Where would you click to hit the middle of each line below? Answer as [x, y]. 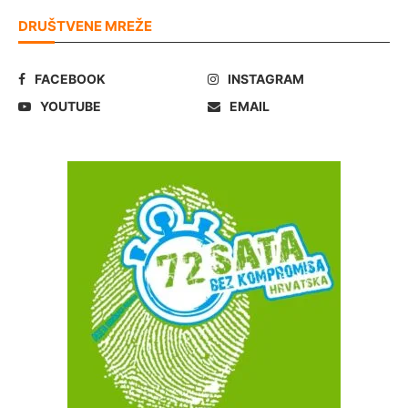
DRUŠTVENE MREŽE [85, 25]
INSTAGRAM [266, 78]
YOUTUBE [71, 106]
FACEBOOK [70, 78]
